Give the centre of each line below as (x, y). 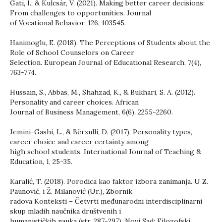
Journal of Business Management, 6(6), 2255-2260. (91, 112)
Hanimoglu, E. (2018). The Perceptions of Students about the (110, 43)
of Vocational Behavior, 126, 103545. (68, 23)
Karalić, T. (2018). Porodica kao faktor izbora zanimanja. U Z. (109, 181)
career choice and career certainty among (79, 142)
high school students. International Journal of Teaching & (106, 152)
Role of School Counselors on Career (72, 53)
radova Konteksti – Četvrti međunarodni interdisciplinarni (106, 201)
